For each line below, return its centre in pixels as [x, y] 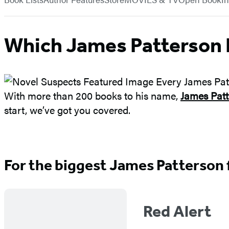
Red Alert [177, 211]
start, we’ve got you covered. [67, 110]
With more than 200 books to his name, [92, 96]
